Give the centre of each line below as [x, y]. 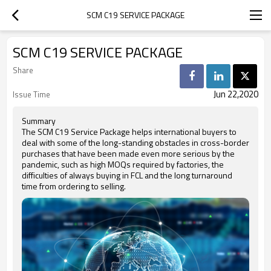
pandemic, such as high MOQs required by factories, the [123, 164]
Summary [39, 121]
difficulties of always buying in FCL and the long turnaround [127, 175]
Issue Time [31, 94]
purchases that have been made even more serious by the [128, 153]
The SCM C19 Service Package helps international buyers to [129, 132]
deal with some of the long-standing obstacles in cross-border [135, 142]
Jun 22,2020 [236, 94]
